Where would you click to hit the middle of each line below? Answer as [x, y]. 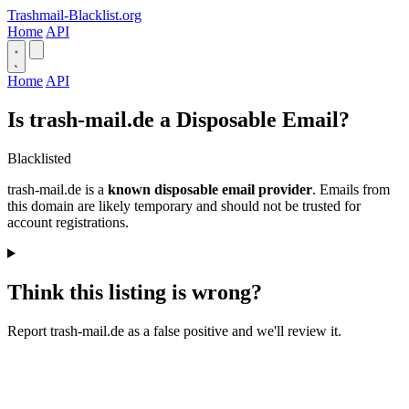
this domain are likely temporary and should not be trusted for [184, 205]
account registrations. [68, 222]
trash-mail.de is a [58, 189]
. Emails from [351, 189]
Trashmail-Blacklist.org [74, 15]
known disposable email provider [210, 189]
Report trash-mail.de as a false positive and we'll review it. [174, 330]
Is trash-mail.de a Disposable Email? [178, 119]
